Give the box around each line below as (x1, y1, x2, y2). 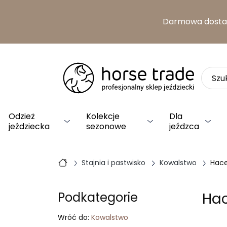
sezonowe (86, 121, 127, 132)
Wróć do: (58, 212, 89, 222)
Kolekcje (86, 110, 120, 122)
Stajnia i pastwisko (82, 158, 146, 168)
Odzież (9, 110, 35, 122)
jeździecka (9, 121, 50, 132)
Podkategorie (58, 189, 138, 206)
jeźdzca (169, 121, 199, 132)
